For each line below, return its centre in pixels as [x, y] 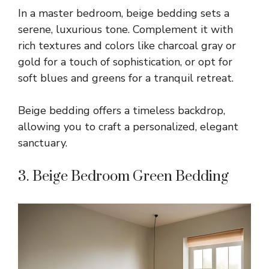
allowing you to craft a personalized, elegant [128, 126]
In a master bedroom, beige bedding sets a [124, 13]
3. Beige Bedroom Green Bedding [123, 176]
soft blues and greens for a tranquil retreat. [126, 78]
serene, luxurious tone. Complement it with [125, 29]
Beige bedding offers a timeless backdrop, [122, 110]
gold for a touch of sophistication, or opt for [125, 62]
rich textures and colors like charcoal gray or [127, 45]
